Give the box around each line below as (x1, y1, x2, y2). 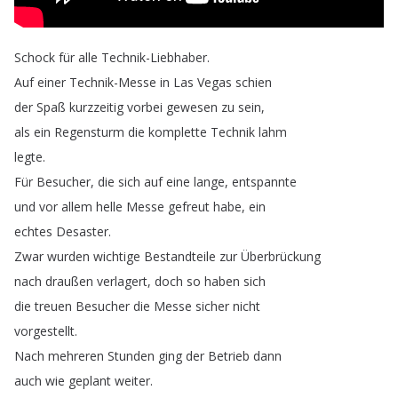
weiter (115, 372, 150, 389)
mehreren (48, 347, 104, 364)
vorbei (127, 99, 163, 115)
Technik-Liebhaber (101, 49, 207, 66)
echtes (14, 223, 52, 240)
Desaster (56, 223, 108, 240)
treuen (35, 298, 72, 314)
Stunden (107, 347, 155, 364)
